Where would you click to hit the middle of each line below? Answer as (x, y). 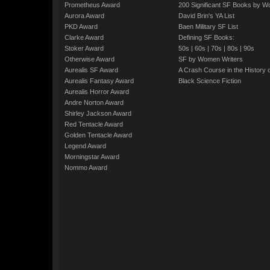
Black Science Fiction (210, 81)
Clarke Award (84, 37)
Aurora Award (84, 16)
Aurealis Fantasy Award (99, 81)
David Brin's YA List (206, 16)
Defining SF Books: (206, 37)
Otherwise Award (89, 59)
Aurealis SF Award (91, 70)
